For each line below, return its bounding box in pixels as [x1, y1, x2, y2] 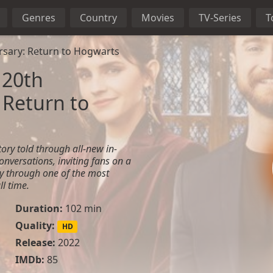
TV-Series [199, 11, 241, 24]
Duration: [15, 202, 63, 215]
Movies [141, 11, 174, 24]
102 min [62, 202, 102, 215]
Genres [22, 11, 55, 24]
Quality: [15, 219, 55, 232]
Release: [15, 236, 55, 250]
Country [80, 11, 117, 24]
